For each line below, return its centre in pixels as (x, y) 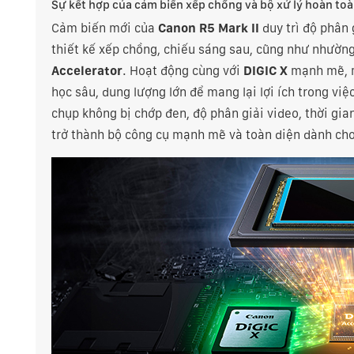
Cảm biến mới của (103, 28)
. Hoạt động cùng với (181, 71)
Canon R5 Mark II (209, 28)
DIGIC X (265, 71)
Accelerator (87, 71)
